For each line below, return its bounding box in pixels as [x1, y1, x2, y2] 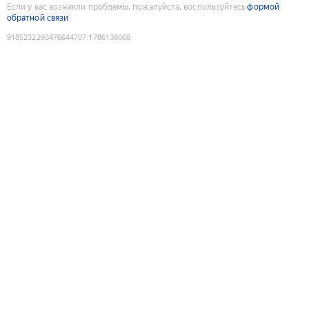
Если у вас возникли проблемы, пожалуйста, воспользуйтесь [7, 1, 246, 12]
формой [247, 1, 279, 12]
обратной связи [7, 12, 69, 23]
